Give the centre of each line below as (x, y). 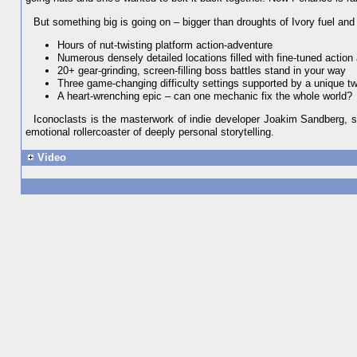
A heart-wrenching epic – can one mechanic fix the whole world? (205, 96)
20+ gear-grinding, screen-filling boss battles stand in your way (202, 70)
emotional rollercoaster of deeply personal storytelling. (150, 132)
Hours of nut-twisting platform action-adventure (165, 45)
